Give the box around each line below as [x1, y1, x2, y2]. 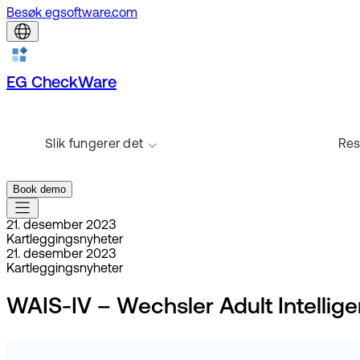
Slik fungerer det [45, 138, 144, 151]
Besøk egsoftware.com [6, 7, 137, 20]
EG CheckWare [6, 76, 117, 92]
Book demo [13, 183, 66, 195]
